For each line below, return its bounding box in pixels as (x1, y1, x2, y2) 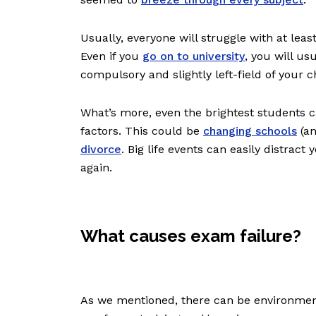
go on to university (142, 49, 245, 63)
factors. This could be (80, 124, 203, 138)
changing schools (203, 124, 297, 138)
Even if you (80, 49, 142, 63)
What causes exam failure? (80, 226, 301, 247)
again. (80, 161, 116, 175)
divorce (80, 142, 121, 157)
